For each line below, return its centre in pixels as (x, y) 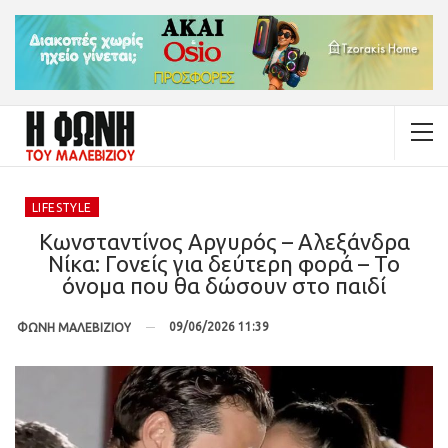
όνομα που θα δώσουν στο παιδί (224, 285)
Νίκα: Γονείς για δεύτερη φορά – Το (224, 263)
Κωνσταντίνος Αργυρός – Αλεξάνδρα (224, 241)
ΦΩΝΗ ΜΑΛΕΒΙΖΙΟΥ (74, 327)
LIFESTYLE (62, 207)
